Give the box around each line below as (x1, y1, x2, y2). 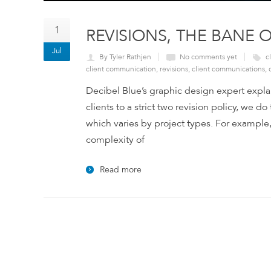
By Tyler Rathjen (99, 53, 151, 62)
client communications (192, 65, 265, 74)
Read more (100, 165, 142, 175)
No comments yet (180, 53, 237, 62)
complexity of (86, 134, 145, 146)
